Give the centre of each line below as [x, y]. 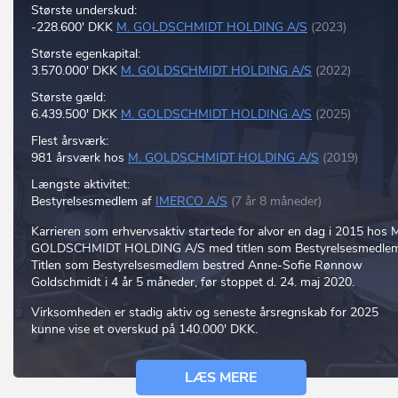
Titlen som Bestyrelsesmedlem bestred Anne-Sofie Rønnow [197, 265]
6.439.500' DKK [76, 114]
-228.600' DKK [74, 27]
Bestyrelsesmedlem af [93, 201]
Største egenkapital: [86, 54]
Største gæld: [68, 97]
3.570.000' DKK [76, 71]
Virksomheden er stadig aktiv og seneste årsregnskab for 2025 [205, 312]
